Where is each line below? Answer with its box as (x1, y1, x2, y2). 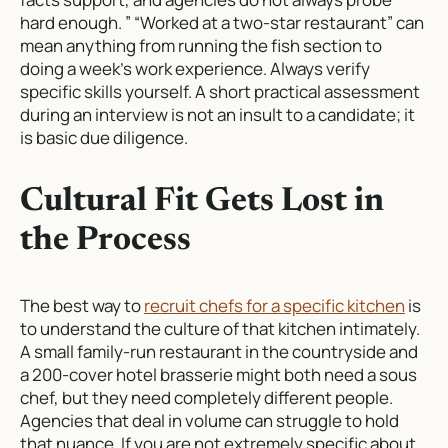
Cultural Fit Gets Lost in (20, 185, 384, 219)
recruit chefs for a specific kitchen (144, 293, 405, 317)
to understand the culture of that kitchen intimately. (20, 316, 420, 340)
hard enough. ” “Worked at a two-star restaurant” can (20, 11, 424, 35)
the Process (20, 224, 191, 258)
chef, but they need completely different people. (20, 385, 393, 409)
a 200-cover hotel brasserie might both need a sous (20, 362, 417, 386)
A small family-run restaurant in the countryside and (20, 339, 418, 363)
